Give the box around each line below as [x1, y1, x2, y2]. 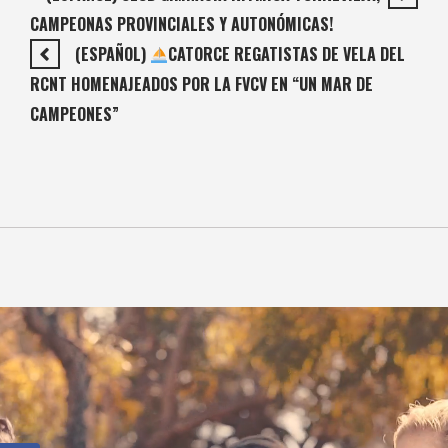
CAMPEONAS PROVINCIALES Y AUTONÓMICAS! [30, 12, 333, 37]
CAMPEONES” [30, 102, 119, 127]
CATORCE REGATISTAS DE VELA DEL [168, 42, 406, 67]
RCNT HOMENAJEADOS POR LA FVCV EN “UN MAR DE [30, 72, 373, 97]
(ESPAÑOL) [75, 42, 150, 67]
